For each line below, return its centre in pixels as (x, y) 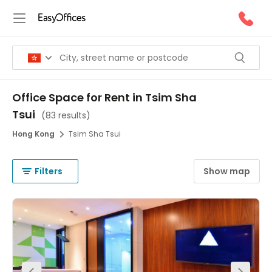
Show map (227, 171)
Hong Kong (33, 134)
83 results (66, 115)
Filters (49, 171)
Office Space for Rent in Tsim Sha (104, 97)
